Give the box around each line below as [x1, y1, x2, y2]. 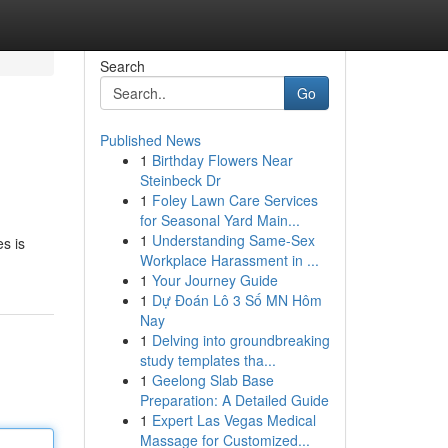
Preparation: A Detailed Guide [139, 390, 329, 410]
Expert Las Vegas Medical [151, 410, 316, 430]
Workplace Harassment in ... [139, 250, 319, 270]
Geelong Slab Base [151, 370, 274, 390]
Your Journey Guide [151, 270, 278, 290]
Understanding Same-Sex [151, 230, 315, 250]
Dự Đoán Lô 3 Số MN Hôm [151, 290, 322, 310]
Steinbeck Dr [139, 170, 221, 190]
